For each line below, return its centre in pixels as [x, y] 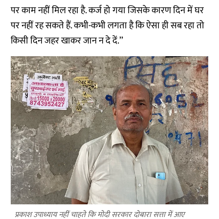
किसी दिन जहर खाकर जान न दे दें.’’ [67, 41]
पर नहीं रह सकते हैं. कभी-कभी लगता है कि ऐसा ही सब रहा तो [108, 26]
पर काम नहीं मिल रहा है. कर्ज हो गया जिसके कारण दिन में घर [108, 11]
